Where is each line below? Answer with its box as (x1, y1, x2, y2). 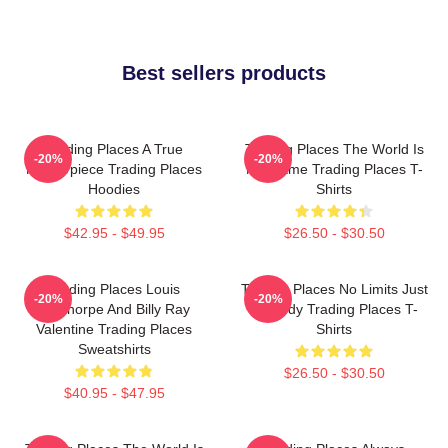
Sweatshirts (77, 341, 151, 357)
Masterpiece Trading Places (26, 161, 202, 177)
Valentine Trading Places (36, 321, 192, 337)
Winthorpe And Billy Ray (38, 301, 190, 317)
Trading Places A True (45, 141, 183, 157)
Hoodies (88, 181, 140, 197)
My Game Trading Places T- (245, 161, 423, 177)
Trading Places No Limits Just (240, 281, 428, 297)
